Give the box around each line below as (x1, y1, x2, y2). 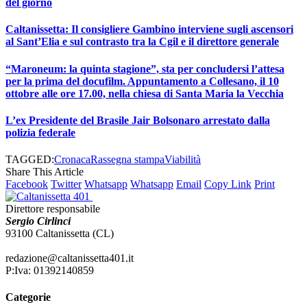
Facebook (5, 178, 48, 191)
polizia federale (5, 126, 75, 138)
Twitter (51, 178, 82, 191)
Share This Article (5, 166, 84, 178)
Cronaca (54, 153, 90, 166)
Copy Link (204, 178, 251, 191)
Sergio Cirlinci (5, 215, 71, 228)
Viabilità (164, 153, 201, 166)
